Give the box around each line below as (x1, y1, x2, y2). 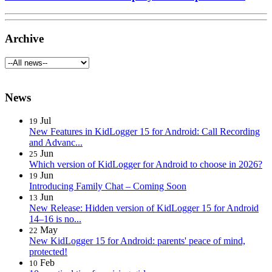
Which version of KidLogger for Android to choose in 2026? (29, 159, 262, 170)
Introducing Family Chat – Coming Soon (29, 181, 186, 192)
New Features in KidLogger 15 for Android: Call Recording (29, 126, 260, 137)
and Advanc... (29, 137, 83, 148)
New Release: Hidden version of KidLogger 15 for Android (29, 203, 259, 214)
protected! (29, 246, 67, 257)
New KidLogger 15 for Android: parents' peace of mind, (29, 236, 245, 246)
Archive (5, 32, 44, 46)
